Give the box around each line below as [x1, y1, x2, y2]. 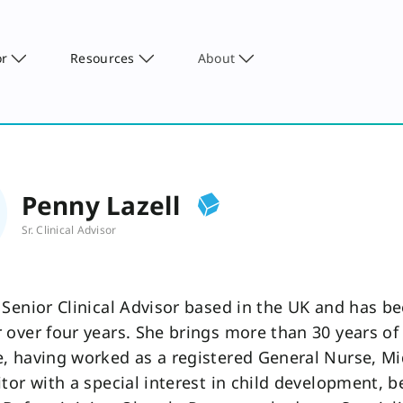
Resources [70, 49, 135, 67]
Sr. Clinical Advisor [21, 221, 117, 237]
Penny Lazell [21, 187, 180, 222]
